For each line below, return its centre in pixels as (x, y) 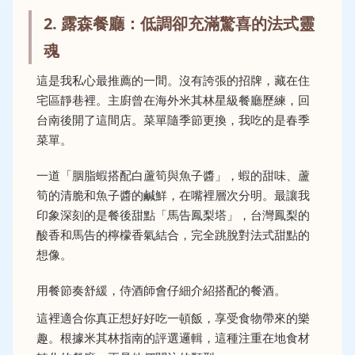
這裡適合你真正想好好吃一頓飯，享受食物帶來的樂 (173, 318)
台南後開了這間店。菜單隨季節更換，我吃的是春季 (173, 120)
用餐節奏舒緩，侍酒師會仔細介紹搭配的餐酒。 (161, 290)
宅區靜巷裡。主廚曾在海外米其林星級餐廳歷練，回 (173, 100)
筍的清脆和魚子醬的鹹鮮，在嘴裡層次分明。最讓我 (173, 195)
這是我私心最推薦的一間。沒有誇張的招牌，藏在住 (173, 80)
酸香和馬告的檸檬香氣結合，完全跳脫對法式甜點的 (173, 235)
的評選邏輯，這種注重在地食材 (227, 338)
